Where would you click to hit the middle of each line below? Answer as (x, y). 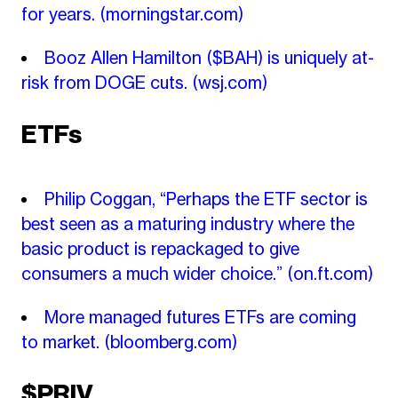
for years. (60, 14)
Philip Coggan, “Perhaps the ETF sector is (206, 199)
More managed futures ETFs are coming (200, 318)
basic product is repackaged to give (160, 248)
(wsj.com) (229, 83)
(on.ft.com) (330, 273)
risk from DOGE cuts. (106, 83)
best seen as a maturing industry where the (187, 223)
